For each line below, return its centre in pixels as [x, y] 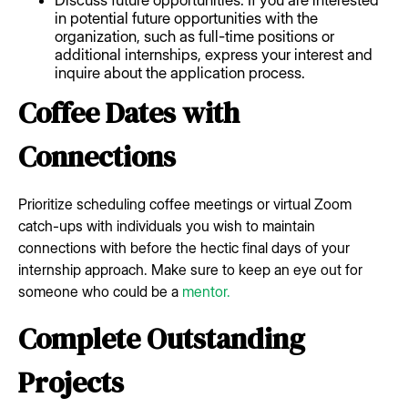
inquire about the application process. [180, 72]
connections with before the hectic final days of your [184, 247]
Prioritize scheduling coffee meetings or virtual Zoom [185, 204]
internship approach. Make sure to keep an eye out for [190, 269]
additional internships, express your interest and [214, 54]
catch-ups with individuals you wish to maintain [167, 225]
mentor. [206, 291]
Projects [71, 382]
